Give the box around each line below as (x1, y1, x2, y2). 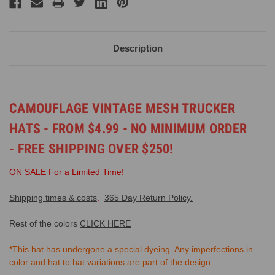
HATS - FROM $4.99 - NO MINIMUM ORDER (9, 120, 247, 136)
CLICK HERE (80, 218, 131, 228)
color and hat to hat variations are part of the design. (9, 257, 213, 267)
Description (112, 42, 163, 53)
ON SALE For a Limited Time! (9, 166, 124, 177)
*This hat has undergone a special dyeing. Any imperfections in (9, 244, 253, 254)
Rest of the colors (9, 218, 80, 228)
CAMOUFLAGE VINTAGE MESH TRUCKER (9, 100, 235, 116)
